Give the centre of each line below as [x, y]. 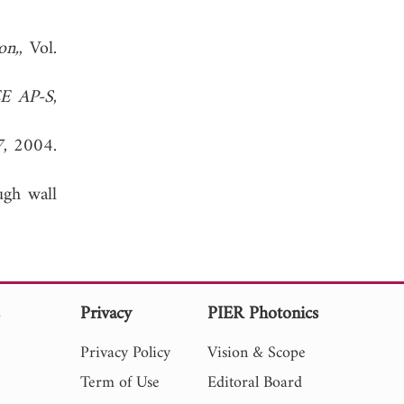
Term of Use [120, 382]
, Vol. [38, 49]
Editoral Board [254, 382]
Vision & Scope [256, 353]
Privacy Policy [126, 353]
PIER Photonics [262, 314]
